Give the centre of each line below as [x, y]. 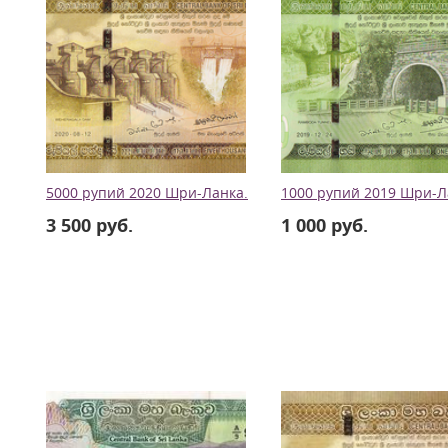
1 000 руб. [324, 225]
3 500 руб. [89, 225]
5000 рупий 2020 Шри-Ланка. [147, 193]
